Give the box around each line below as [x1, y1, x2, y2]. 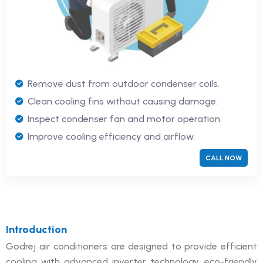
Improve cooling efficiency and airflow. [28, 130, 195, 142]
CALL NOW [205, 153, 242, 162]
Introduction [6, 222, 67, 236]
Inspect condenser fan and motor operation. [28, 113, 222, 124]
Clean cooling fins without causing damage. [28, 95, 218, 107]
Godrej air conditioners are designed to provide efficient [6, 240, 257, 252]
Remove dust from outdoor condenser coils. [28, 77, 220, 89]
